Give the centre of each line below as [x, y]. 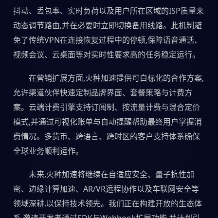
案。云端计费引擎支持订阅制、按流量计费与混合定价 [106, 107]
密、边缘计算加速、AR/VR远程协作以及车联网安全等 [106, 189]
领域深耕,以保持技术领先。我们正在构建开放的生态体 [107, 203]
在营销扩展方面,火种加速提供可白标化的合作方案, [116, 78]
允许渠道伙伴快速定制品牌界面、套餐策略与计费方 [102, 92]
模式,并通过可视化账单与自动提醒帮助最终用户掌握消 [107, 121]
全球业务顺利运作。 [48, 151]
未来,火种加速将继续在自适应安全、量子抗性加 [111, 174]
